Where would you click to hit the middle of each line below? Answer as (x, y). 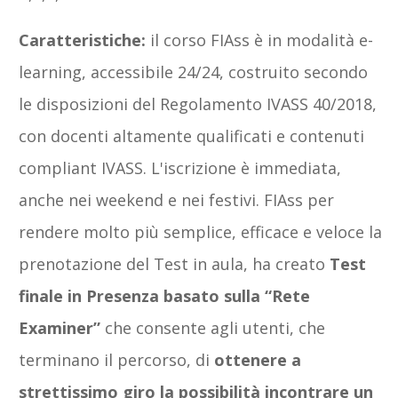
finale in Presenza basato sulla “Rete (164, 295)
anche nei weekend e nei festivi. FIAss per (176, 199)
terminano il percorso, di (114, 359)
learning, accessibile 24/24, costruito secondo (193, 72)
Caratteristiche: (84, 40)
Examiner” (62, 327)
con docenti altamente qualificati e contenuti (191, 135)
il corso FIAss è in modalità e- (262, 40)
